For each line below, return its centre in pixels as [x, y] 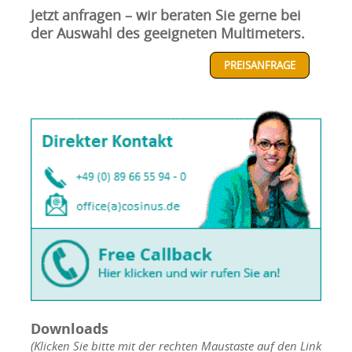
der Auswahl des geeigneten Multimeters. [167, 33]
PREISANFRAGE [260, 65]
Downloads [69, 329]
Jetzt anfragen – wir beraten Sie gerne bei [165, 15]
